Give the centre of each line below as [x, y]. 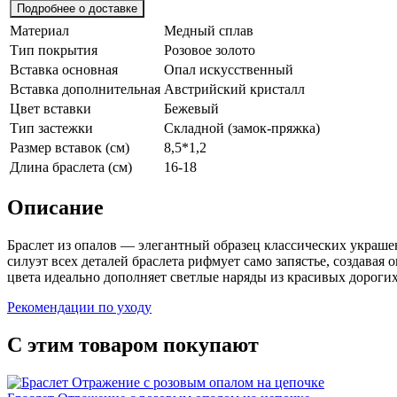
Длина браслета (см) [71, 167]
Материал [39, 30]
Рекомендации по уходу [79, 307]
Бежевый [191, 108]
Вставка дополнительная [85, 89]
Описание [55, 207]
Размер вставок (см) [70, 147]
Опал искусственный [229, 69]
